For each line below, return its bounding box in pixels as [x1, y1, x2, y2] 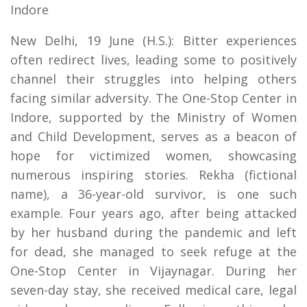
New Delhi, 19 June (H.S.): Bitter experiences [10, 32, 297, 49]
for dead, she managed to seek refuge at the [10, 243, 297, 260]
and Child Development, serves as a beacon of [10, 128, 297, 145]
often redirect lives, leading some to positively [10, 51, 297, 69]
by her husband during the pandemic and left [10, 224, 297, 241]
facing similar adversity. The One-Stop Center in [10, 90, 297, 107]
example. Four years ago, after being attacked [10, 205, 297, 222]
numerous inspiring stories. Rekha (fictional [10, 167, 297, 184]
